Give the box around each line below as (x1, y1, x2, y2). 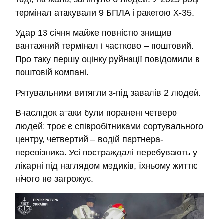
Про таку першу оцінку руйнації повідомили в (15, 54, 200, 65)
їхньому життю (139, 161, 198, 171)
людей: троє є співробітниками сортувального (15, 121, 203, 131)
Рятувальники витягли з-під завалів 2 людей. (15, 88, 201, 98)
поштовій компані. (15, 67, 88, 78)
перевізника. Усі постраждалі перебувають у (15, 148, 197, 158)
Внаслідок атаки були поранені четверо (15, 108, 177, 118)
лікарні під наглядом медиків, (15, 161, 139, 171)
